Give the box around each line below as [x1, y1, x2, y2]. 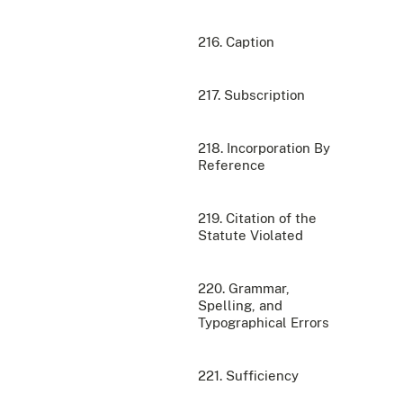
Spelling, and [198, 297, 282, 313]
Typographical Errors [198, 314, 329, 330]
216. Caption [198, 33, 274, 49]
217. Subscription [198, 86, 305, 103]
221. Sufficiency [198, 367, 299, 383]
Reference [198, 157, 265, 173]
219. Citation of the [198, 210, 317, 226]
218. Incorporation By [198, 139, 330, 156]
